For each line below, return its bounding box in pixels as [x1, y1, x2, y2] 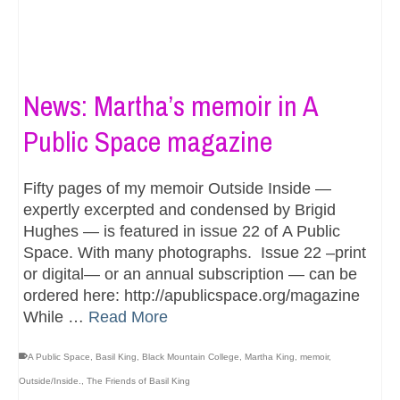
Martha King [245, 351, 295, 362]
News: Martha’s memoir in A [23, 86, 318, 125]
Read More [88, 307, 168, 326]
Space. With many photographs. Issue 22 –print [23, 243, 366, 262]
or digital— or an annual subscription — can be [23, 264, 357, 283]
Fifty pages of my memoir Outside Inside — [23, 179, 331, 197]
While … [23, 307, 88, 326]
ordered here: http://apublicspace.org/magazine [23, 286, 360, 304]
